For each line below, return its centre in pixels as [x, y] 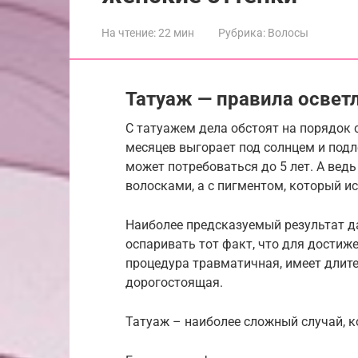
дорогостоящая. [174, 282]
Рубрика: [242, 32]
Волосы [288, 32]
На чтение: [129, 32]
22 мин [175, 32]
